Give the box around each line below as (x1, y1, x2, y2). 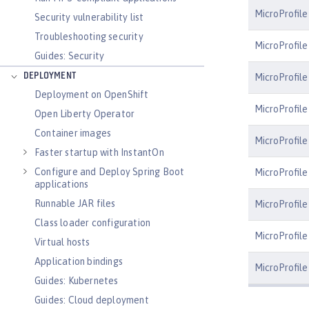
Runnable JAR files (34, 198, 116, 209)
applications (34, 179, 89, 190)
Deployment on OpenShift (34, 89, 149, 100)
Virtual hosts (34, 237, 90, 248)
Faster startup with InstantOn (34, 147, 164, 158)
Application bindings (34, 256, 123, 267)
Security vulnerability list (34, 12, 144, 23)
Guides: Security (34, 50, 105, 61)
